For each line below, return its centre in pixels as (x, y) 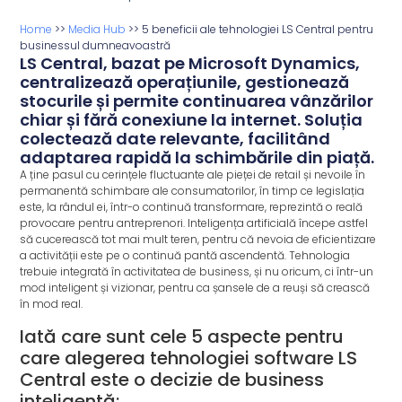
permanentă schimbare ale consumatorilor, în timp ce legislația (192, 191)
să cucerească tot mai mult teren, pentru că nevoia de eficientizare (198, 240)
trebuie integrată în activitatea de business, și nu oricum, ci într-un (197, 272)
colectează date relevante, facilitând (175, 139)
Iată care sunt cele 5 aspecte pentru (182, 336)
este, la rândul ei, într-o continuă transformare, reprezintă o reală (192, 207)
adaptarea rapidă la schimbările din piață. (197, 158)
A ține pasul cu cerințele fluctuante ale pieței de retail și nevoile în (193, 175)
